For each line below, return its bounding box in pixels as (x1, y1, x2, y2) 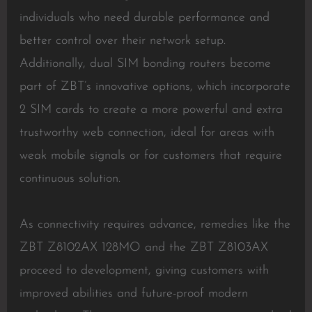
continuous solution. (19, 172, 120, 185)
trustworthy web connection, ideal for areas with (19, 126, 274, 139)
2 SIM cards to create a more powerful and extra (19, 103, 283, 116)
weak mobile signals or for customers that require (19, 149, 282, 162)
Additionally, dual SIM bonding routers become (19, 57, 271, 70)
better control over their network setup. (19, 34, 226, 47)
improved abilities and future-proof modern (19, 287, 248, 300)
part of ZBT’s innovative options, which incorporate (19, 80, 290, 93)
